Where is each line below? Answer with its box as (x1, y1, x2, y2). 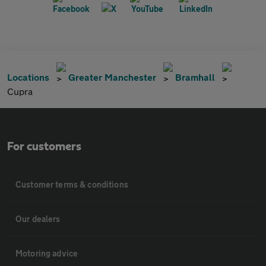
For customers (7, 141, 81, 153)
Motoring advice (15, 248, 78, 259)
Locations (7, 71, 49, 83)
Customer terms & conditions (15, 179, 128, 190)
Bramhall (175, 71, 215, 83)
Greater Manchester (68, 71, 156, 83)
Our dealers (15, 214, 61, 224)
